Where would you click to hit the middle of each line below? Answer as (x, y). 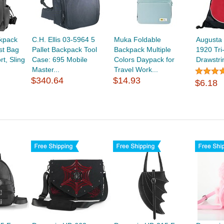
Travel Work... (136, 70)
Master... (45, 70)
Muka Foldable (138, 40)
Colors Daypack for (144, 60)
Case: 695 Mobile (59, 60)
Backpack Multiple (143, 50)
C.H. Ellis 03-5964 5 (63, 40)
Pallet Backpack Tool (64, 50)
